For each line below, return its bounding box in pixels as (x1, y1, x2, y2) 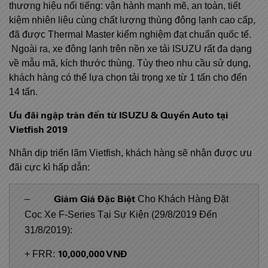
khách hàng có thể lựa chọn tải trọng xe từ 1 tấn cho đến (9, 72, 247, 83)
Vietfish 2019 (9, 123, 68, 137)
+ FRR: (25, 249, 57, 260)
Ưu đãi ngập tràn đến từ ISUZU (9, 108, 148, 123)
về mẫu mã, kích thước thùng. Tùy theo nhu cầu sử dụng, (9, 58, 251, 69)
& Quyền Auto (151, 108, 214, 123)
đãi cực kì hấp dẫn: (9, 162, 90, 173)
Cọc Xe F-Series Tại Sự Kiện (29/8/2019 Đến (25, 209, 217, 220)
